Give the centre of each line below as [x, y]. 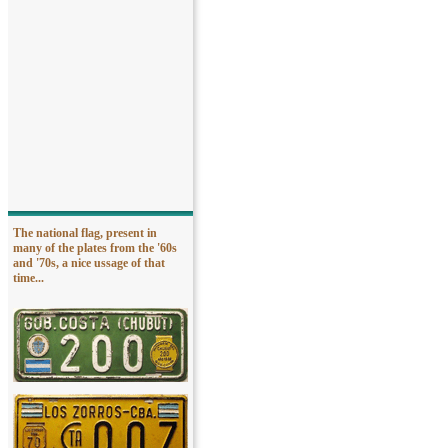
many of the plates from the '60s [95, 248]
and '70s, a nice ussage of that [89, 263]
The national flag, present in [85, 233]
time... [28, 278]
